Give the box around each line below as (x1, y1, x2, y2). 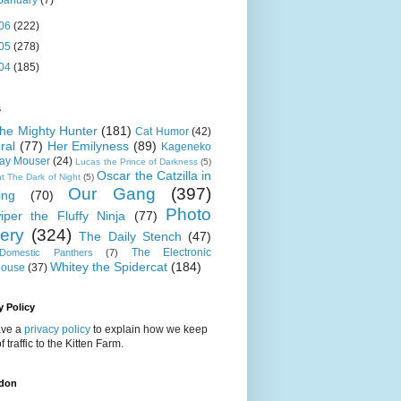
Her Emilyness (47, 139, 130, 154)
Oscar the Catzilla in (97, 168, 212, 183)
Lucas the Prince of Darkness (75, 157, 198, 167)
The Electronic (131, 246, 212, 260)
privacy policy (24, 323, 90, 337)
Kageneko (161, 141, 212, 154)
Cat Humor (135, 125, 189, 139)
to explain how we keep (90, 323, 208, 337)
